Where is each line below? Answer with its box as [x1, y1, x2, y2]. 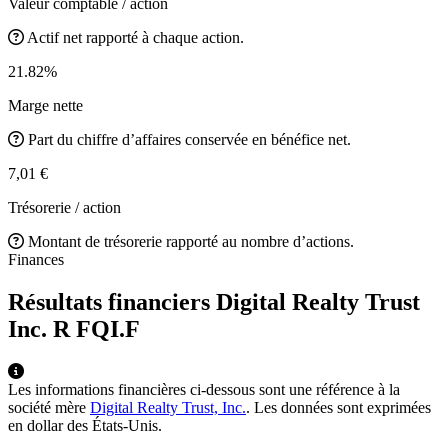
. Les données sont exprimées [246, 398, 431, 416]
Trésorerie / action [8, 198, 121, 216]
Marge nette [8, 96, 83, 114]
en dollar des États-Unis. [8, 416, 162, 434]
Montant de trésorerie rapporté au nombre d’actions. [28, 232, 354, 250]
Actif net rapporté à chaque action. [27, 28, 244, 46]
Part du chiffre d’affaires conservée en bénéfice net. [28, 130, 351, 148]
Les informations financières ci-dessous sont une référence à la [8, 380, 400, 398]
